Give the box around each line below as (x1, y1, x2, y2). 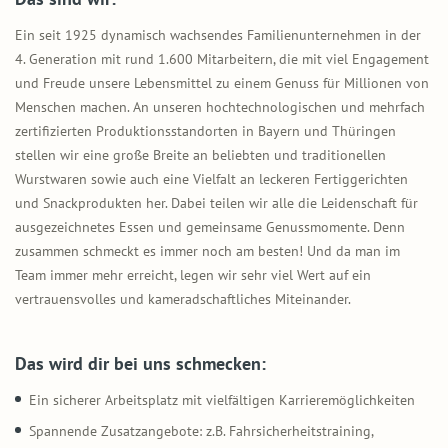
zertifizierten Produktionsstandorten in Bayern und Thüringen (15, 121, 396, 140)
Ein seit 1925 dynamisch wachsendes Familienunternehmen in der (15, 25, 421, 44)
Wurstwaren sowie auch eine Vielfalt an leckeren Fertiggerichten (15, 169, 408, 188)
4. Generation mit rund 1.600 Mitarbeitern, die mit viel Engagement (15, 49, 429, 68)
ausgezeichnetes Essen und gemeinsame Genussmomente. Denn (15, 217, 405, 236)
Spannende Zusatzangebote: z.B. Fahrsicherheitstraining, (29, 421, 373, 440)
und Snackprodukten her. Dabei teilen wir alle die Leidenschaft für (15, 193, 418, 212)
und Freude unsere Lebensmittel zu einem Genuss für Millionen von (15, 73, 429, 92)
